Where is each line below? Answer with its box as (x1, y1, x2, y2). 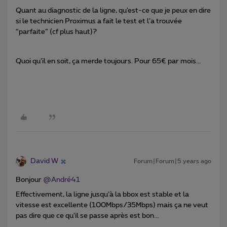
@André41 (43, 176, 80, 184)
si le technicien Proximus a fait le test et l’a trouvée (16, 18, 182, 25)
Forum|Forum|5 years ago (134, 158, 211, 165)
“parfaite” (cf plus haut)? (16, 28, 97, 36)
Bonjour (16, 176, 43, 184)
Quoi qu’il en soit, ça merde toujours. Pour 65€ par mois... (16, 58, 201, 65)
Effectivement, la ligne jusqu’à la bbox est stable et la (16, 191, 189, 199)
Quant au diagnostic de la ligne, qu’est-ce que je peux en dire (16, 7, 211, 15)
